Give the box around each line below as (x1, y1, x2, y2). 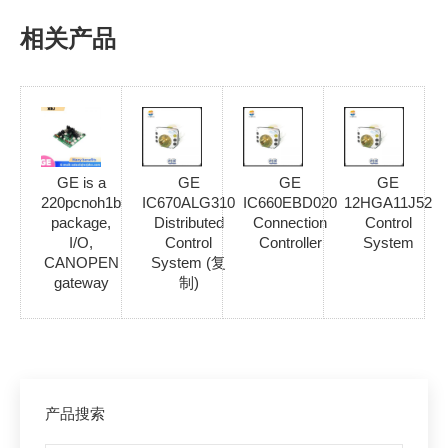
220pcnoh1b (41, 193, 121, 211)
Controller (258, 233, 322, 251)
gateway (53, 273, 109, 291)
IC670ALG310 (142, 193, 235, 211)
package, (51, 213, 111, 231)
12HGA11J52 (344, 193, 432, 211)
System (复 (151, 253, 226, 271)
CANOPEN (43, 253, 119, 271)
